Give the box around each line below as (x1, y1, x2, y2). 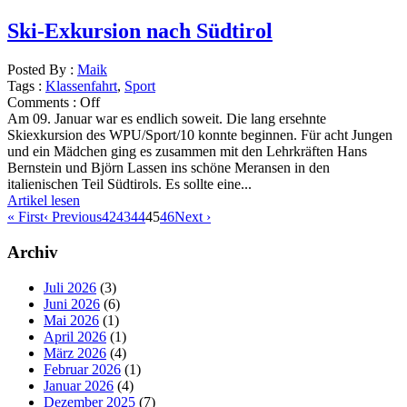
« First (7, 209, 44, 225)
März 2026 (44, 344, 106, 361)
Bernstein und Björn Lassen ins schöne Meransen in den (7, 160, 330, 176)
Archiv (7, 242, 58, 262)
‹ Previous (44, 209, 102, 225)
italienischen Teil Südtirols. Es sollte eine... (7, 176, 252, 193)
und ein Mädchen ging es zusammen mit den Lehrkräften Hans (7, 144, 367, 160)
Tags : (7, 78, 45, 94)
